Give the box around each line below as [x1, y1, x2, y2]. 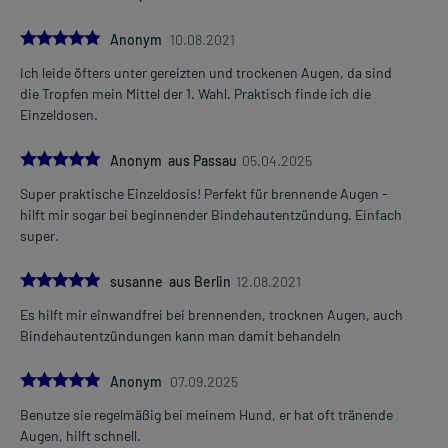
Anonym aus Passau [110, 151, 237, 169]
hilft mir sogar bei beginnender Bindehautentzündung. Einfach [20, 205, 402, 223]
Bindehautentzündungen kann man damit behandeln [20, 326, 341, 344]
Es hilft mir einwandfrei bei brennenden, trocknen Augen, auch [20, 305, 403, 323]
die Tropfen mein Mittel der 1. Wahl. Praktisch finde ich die [20, 84, 371, 102]
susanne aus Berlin [110, 272, 231, 290]
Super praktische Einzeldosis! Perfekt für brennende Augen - [20, 184, 388, 202]
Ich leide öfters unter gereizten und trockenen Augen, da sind [20, 63, 392, 81]
